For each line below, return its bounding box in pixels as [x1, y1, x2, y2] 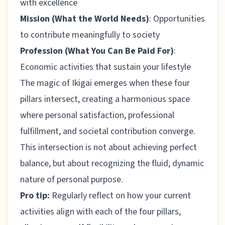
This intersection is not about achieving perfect [20, 141, 197, 154]
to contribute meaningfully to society [20, 29, 160, 42]
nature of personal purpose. [20, 173, 123, 186]
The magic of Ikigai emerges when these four [20, 77, 190, 90]
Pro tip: [20, 189, 50, 202]
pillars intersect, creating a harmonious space [20, 93, 190, 106]
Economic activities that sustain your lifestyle [20, 61, 191, 74]
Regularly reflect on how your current [52, 189, 191, 202]
